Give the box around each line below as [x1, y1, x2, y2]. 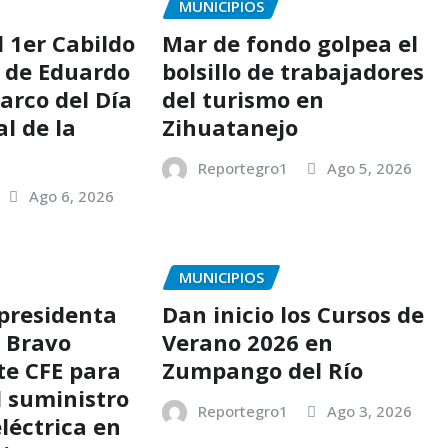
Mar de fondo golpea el [161, 27, 418, 58]
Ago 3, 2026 [326, 400, 412, 421]
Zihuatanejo [161, 111, 298, 142]
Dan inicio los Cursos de [161, 298, 424, 329]
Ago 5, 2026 [326, 157, 412, 178]
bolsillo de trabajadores [161, 55, 424, 86]
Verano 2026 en [161, 326, 333, 357]
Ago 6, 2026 [29, 185, 115, 206]
